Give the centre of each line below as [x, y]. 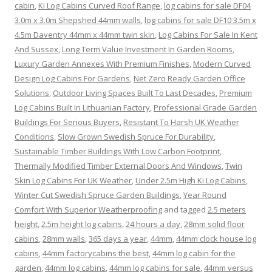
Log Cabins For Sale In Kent [208, 35]
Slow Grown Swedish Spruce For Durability [136, 137]
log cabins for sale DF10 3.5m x [200, 20]
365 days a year [118, 239]
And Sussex [36, 49]
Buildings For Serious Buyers [67, 122]
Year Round [205, 195]
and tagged [185, 210]
